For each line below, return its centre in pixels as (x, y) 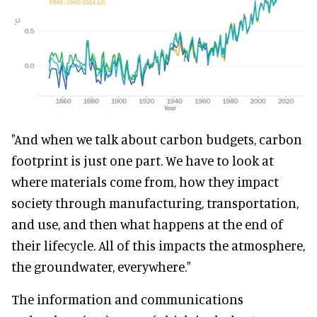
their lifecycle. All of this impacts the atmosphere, (158, 246)
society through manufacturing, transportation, (155, 203)
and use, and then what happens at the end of (147, 224)
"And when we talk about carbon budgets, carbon (157, 139)
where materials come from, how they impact (145, 182)
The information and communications (127, 299)
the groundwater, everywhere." (101, 267)
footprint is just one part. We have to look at (143, 161)
